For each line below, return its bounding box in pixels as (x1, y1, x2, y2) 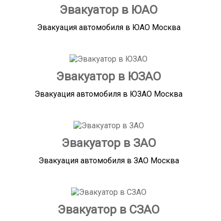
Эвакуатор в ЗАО (61, 136, 156, 150)
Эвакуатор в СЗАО (58, 203, 160, 217)
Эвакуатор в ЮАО (60, 3, 158, 17)
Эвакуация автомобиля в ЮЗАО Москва (35, 89, 183, 99)
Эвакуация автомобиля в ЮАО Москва (37, 23, 181, 33)
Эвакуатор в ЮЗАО (56, 70, 161, 84)
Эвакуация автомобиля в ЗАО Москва (38, 156, 179, 166)
